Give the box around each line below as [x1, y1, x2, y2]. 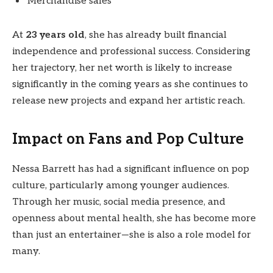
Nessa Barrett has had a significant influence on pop [12, 163, 249, 175]
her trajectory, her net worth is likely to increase [12, 62, 232, 74]
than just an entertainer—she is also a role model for [12, 229, 251, 241]
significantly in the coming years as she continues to [12, 78, 248, 90]
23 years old [26, 29, 85, 41]
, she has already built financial [85, 29, 227, 41]
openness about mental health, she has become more [12, 213, 256, 224]
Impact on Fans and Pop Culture [12, 130, 244, 149]
